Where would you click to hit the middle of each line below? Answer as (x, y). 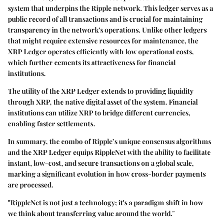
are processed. (31, 185)
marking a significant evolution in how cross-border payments (107, 174)
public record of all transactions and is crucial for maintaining (105, 19)
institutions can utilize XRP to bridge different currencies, (99, 113)
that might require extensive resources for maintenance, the (103, 41)
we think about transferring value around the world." (91, 214)
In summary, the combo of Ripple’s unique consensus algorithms (110, 142)
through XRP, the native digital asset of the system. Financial (103, 102)
